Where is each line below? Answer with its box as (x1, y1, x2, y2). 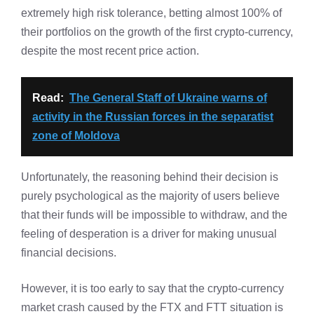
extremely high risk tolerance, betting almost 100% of (21, 6, 282, 19)
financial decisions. (21, 246, 116, 259)
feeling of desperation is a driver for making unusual (21, 227, 277, 240)
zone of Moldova (32, 129, 120, 142)
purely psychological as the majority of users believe (21, 189, 280, 202)
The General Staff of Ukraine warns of (69, 91, 267, 104)
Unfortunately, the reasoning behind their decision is (21, 170, 278, 183)
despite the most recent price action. (21, 44, 199, 57)
